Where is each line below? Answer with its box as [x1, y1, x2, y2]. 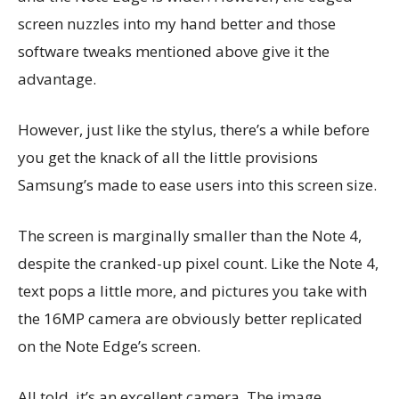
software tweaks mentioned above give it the [18, 41, 330, 62]
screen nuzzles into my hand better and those [18, 13, 336, 35]
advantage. [18, 69, 96, 90]
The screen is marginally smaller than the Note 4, [18, 225, 362, 247]
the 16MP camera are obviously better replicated [18, 308, 362, 330]
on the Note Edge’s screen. [18, 336, 200, 357]
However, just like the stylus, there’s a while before [18, 119, 370, 141]
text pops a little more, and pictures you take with [18, 281, 367, 302]
